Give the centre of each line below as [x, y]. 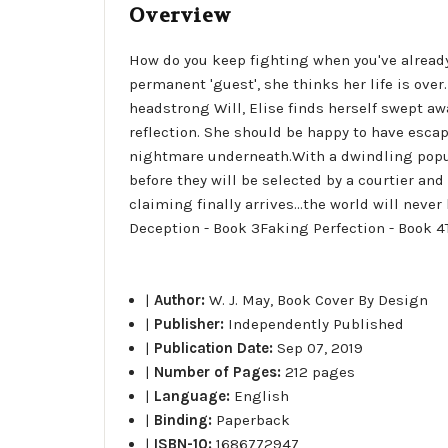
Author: [182, 299]
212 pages [320, 371]
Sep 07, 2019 [320, 347]
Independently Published [316, 323]
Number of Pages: [220, 371]
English [262, 395]
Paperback [253, 419]
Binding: [185, 419]
